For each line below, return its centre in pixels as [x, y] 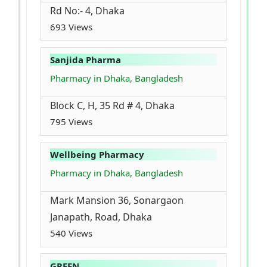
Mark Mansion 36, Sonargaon [117, 201]
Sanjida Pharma [86, 60]
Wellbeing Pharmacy [97, 155]
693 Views [71, 27]
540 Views [71, 233]
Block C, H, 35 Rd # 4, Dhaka [112, 106]
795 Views [71, 122]
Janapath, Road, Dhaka [101, 217]
